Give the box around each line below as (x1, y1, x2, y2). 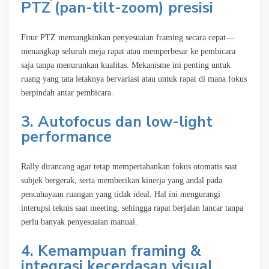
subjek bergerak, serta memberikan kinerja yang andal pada (21, 175, 222, 185)
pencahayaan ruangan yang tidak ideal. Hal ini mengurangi (21, 189, 220, 199)
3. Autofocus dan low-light (21, 111, 213, 132)
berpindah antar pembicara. (21, 88, 113, 97)
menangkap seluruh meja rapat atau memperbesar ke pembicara (21, 46, 235, 56)
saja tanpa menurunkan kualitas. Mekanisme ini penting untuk (21, 60, 231, 70)
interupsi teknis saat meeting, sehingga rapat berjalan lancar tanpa (21, 203, 243, 213)
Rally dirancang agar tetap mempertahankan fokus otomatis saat (21, 162, 237, 171)
